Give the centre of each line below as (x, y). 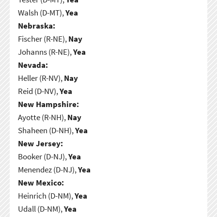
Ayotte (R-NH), (42, 117)
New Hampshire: (48, 104)
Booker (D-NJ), (43, 156)
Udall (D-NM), (41, 209)
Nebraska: (36, 25)
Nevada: (33, 65)
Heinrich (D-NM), (46, 195)
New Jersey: (40, 143)
